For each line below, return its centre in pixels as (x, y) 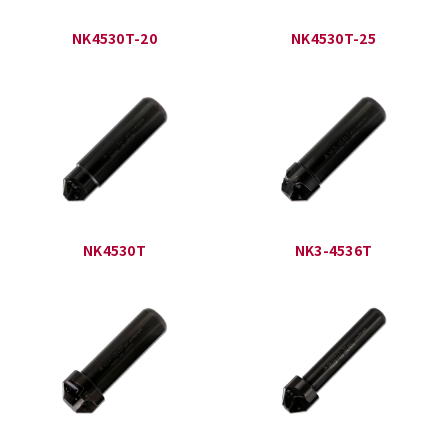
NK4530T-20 (114, 38)
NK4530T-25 (333, 38)
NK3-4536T (333, 250)
